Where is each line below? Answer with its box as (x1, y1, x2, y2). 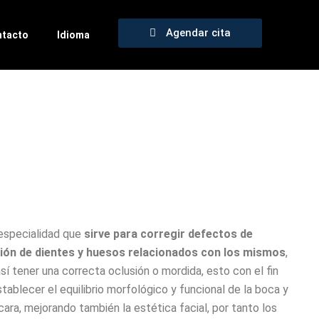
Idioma (57, 29, 90, 41)
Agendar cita (166, 26, 231, 39)
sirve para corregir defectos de (83, 227, 253, 241)
